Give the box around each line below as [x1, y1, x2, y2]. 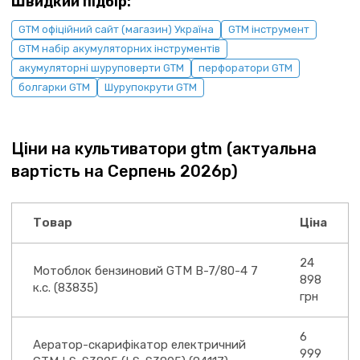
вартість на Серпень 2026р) [11, 162, 238, 181]
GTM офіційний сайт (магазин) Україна [18, 23, 214, 35]
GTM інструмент [228, 23, 309, 35]
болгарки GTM [18, 81, 90, 93]
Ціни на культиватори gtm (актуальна [11, 139, 317, 158]
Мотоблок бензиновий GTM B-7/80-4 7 [33, 264, 258, 278]
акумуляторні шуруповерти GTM [18, 62, 184, 74]
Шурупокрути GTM [104, 81, 197, 93]
